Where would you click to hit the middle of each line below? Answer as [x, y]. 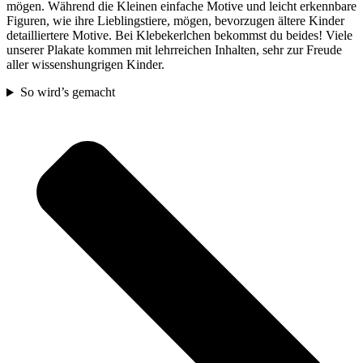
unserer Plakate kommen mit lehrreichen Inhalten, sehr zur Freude [174, 50]
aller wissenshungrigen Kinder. [85, 65]
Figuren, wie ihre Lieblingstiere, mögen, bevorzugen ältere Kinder [175, 21]
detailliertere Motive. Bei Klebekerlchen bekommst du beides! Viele [179, 36]
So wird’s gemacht [67, 92]
